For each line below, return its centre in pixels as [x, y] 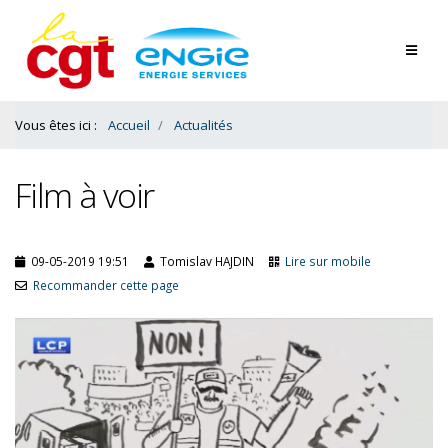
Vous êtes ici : [57, 125]
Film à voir [84, 195]
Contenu [48, 22]
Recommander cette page [106, 285]
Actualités [203, 125]
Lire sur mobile [328, 261]
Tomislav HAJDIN [205, 261]
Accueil [129, 125]
